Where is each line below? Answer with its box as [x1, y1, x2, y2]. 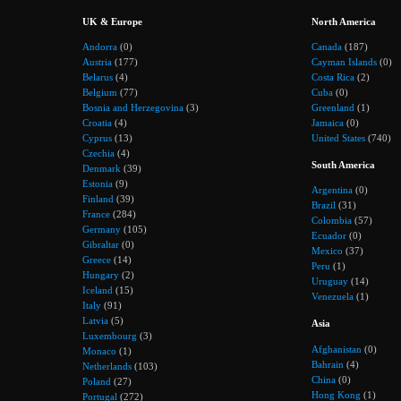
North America [311, 15, 376, 27]
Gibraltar [82, 239, 119, 251]
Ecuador [311, 230, 346, 242]
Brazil [311, 200, 336, 211]
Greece [82, 254, 111, 266]
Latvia [82, 315, 108, 327]
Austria [82, 56, 112, 68]
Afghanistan [311, 343, 362, 354]
